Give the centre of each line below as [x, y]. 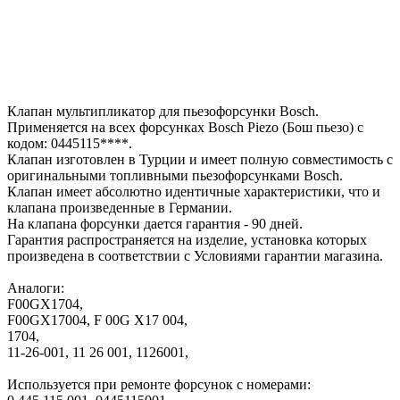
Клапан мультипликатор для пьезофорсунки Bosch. [163, 111]
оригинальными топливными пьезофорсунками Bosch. [175, 175]
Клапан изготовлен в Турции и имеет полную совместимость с [200, 159]
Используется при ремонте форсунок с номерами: [159, 384]
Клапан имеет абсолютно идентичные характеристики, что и [194, 191]
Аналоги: [36, 287]
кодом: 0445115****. [70, 143]
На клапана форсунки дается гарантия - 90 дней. [155, 223]
